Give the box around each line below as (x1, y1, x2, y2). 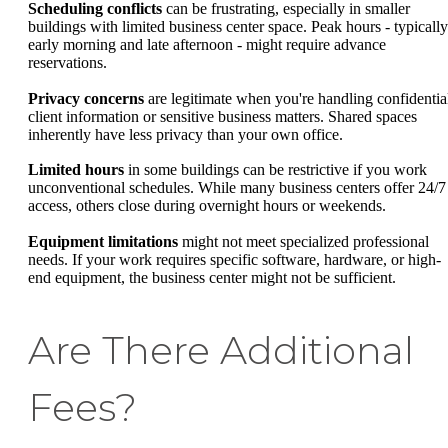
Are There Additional (28, 326, 414, 374)
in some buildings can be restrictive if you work (124, 161, 427, 179)
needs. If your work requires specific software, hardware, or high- (28, 250, 441, 268)
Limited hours (28, 161, 124, 179)
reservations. (28, 54, 107, 72)
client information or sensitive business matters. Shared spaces (28, 107, 417, 125)
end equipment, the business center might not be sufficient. (28, 268, 396, 286)
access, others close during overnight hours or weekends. (28, 197, 386, 215)
